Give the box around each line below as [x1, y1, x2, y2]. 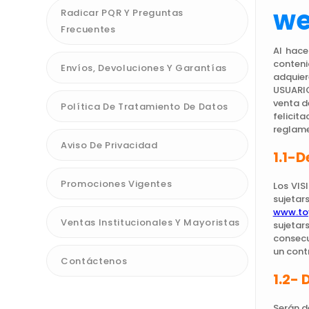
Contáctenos [61, 254, 128, 268]
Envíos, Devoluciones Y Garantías [61, 61, 227, 74]
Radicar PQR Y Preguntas [61, 6, 184, 19]
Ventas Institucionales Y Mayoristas [61, 215, 240, 229]
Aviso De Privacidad [61, 138, 158, 152]
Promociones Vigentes [61, 177, 172, 190]
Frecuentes [61, 22, 116, 36]
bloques [111, 8, 144, 21]
